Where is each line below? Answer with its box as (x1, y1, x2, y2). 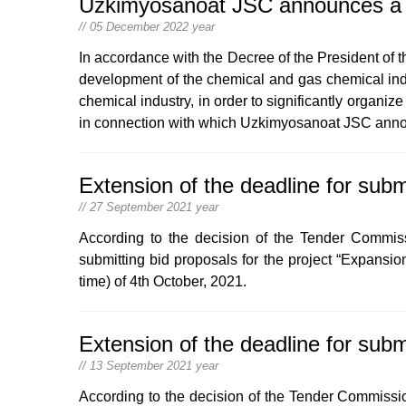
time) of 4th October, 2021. (79, 274, 246, 289)
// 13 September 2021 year (79, 359, 218, 372)
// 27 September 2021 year (79, 200, 218, 214)
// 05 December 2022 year (79, 20, 215, 34)
